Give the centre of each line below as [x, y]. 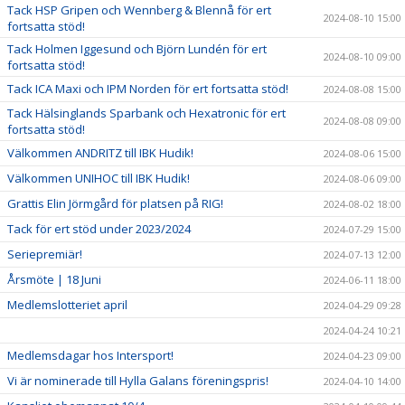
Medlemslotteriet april [67, 305]
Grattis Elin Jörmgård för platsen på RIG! [115, 204]
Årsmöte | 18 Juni [54, 280]
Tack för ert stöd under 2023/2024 [99, 229]
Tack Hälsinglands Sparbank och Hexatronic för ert [146, 113]
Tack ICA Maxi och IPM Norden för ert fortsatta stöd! [148, 89]
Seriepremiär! [45, 254]
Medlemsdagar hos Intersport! [90, 356]
